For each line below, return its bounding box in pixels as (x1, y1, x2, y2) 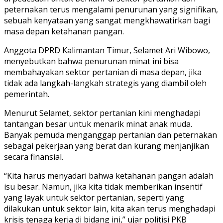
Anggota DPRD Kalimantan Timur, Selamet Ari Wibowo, (4, 44, 210, 56)
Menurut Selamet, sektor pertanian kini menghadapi (4, 107, 201, 118)
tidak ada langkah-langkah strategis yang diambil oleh (4, 77, 207, 89)
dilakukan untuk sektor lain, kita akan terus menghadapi (4, 203, 216, 214)
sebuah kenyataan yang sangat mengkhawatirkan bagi (4, 14, 210, 26)
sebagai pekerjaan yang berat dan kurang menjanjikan (4, 140, 209, 151)
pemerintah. (4, 88, 49, 100)
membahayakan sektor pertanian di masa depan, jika (4, 66, 202, 78)
